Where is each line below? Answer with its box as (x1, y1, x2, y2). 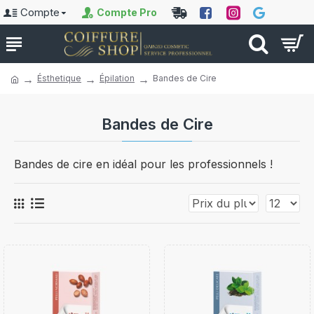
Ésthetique (37, 73, 81, 83)
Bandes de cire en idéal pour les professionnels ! (14, 157, 273, 171)
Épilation (100, 73, 135, 83)
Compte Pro (97, 6, 157, 18)
